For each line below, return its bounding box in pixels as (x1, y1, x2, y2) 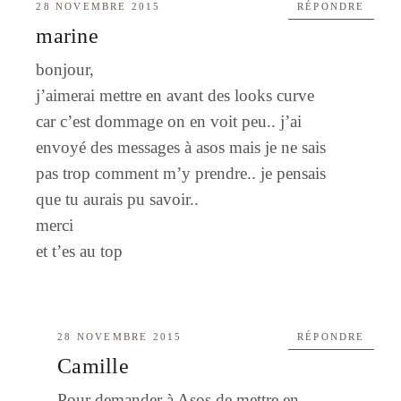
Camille (57, 354, 129, 378)
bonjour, (36, 59, 95, 79)
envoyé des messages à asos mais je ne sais (36, 137, 327, 157)
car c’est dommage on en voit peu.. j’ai (36, 111, 303, 131)
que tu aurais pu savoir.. (36, 189, 200, 209)
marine (36, 23, 98, 47)
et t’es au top (36, 241, 124, 260)
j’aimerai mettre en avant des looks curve (36, 85, 315, 105)
